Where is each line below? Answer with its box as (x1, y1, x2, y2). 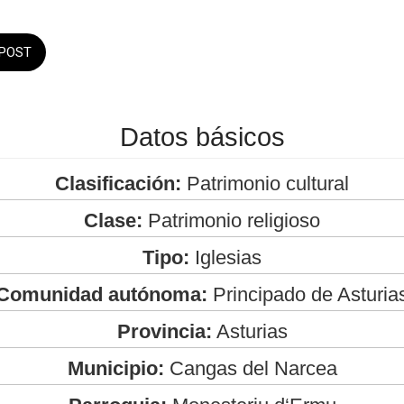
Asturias (211, 319, 288, 343)
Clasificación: (55, 171, 181, 195)
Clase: (84, 208, 142, 232)
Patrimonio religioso (142, 208, 320, 232)
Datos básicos (119, 122, 285, 151)
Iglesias (189, 245, 262, 269)
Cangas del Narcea (163, 356, 337, 380)
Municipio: (67, 356, 164, 380)
